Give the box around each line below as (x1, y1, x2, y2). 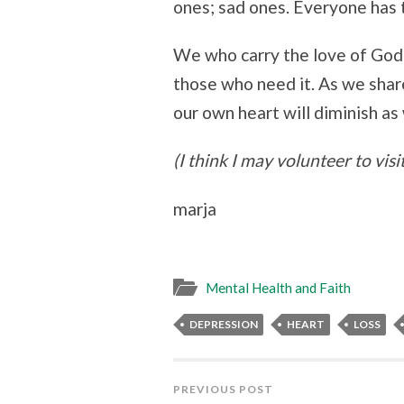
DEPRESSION (189, 317, 258, 332)
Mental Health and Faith (206, 280, 351, 297)
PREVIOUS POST (173, 382, 273, 397)
